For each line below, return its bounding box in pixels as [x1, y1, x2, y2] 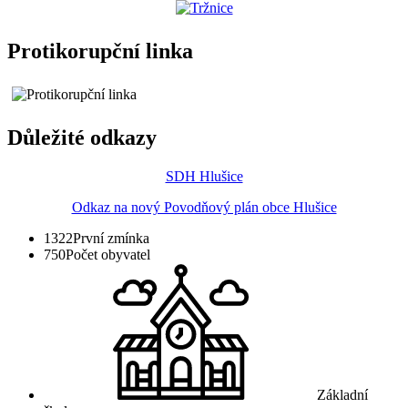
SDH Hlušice [165, 168, 243, 184]
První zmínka [73, 229, 149, 246]
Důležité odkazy [7, 125, 157, 149]
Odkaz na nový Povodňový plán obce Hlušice [71, 199, 337, 215]
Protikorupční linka [7, 39, 193, 64]
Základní [317, 386, 368, 403]
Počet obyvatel [66, 246, 150, 262]
